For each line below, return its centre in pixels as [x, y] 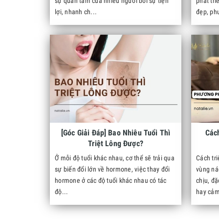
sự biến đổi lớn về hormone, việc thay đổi [112, 169]
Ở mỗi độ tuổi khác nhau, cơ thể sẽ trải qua [115, 158]
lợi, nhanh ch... [76, 12]
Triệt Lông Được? [116, 143]
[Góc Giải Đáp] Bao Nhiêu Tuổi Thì [116, 133]
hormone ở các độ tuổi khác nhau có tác [111, 180]
